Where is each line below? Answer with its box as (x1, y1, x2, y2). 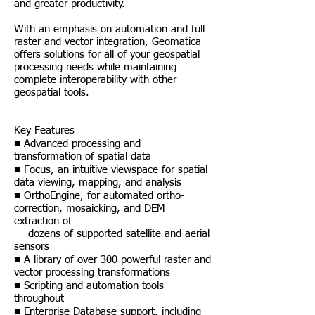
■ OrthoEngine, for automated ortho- (14, 191, 184, 201)
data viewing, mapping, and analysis (14, 177, 181, 188)
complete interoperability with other (14, 75, 176, 85)
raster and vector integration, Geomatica (14, 37, 201, 47)
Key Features (14, 125, 75, 136)
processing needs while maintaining (14, 62, 176, 72)
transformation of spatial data (14, 151, 151, 162)
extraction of (14, 216, 72, 226)
